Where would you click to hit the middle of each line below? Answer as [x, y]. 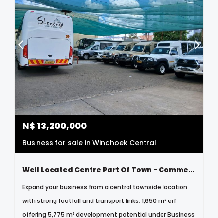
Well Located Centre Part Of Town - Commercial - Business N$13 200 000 [191, 170]
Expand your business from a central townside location [105, 187]
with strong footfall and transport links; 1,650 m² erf [99, 201]
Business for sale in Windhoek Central [89, 143]
